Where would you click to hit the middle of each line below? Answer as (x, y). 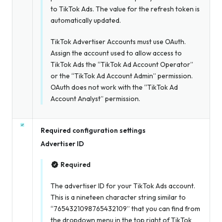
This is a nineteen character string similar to (118, 197)
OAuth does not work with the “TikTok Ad (114, 87)
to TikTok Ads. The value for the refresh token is (125, 9)
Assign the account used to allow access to (116, 53)
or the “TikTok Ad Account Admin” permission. (122, 76)
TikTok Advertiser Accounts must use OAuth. (118, 42)
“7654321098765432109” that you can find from (125, 209)
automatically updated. (86, 21)
